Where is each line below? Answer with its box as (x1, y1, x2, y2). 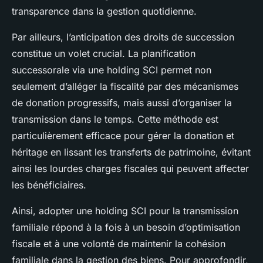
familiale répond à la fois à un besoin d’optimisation (12, 221, 240, 233)
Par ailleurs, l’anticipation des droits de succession (12, 31, 234, 43)
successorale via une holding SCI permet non (12, 63, 211, 76)
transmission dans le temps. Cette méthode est (12, 113, 218, 125)
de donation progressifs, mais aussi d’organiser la (12, 96, 232, 109)
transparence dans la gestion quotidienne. (12, 5, 197, 17)
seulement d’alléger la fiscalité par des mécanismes (12, 80, 238, 92)
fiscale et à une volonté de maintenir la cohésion (12, 237, 225, 249)
